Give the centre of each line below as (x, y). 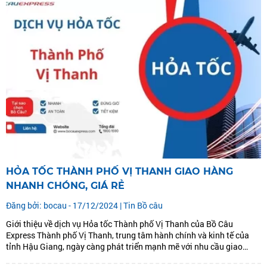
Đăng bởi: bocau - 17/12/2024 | (65, 206)
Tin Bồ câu (143, 206)
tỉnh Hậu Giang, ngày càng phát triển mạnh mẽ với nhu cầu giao (124, 247)
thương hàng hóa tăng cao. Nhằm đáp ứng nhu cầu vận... (112, 258)
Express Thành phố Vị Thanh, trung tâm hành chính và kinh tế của (21, 235)
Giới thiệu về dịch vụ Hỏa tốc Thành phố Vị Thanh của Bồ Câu (119, 224)
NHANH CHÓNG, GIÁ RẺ (65, 186)
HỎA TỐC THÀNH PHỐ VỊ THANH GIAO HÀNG (119, 172)
